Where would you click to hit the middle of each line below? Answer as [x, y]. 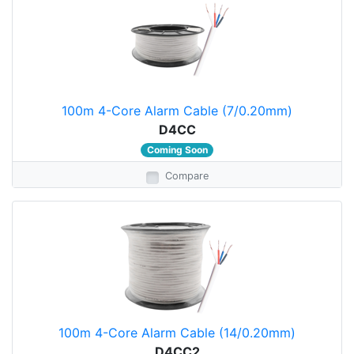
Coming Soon [177, 150]
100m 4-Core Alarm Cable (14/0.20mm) [177, 333]
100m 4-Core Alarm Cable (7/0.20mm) [177, 111]
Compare [186, 176]
